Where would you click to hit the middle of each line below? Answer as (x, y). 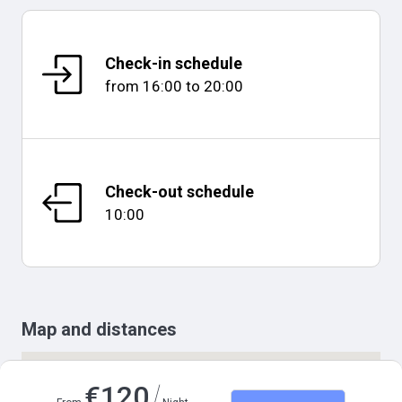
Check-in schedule (174, 63)
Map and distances (99, 329)
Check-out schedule (179, 192)
